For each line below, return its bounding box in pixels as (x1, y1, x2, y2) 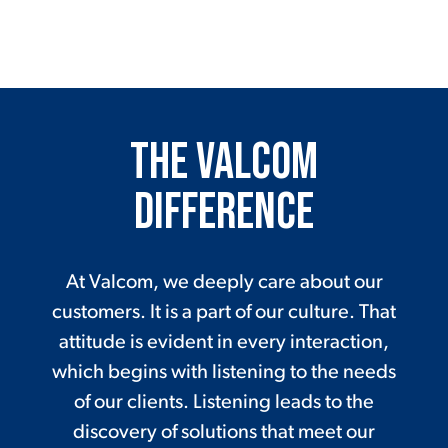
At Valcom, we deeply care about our (65, 273, 383, 294)
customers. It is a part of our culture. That (52, 303, 396, 324)
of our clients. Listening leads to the (74, 393, 374, 414)
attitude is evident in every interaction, (59, 333, 389, 354)
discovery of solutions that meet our (73, 423, 375, 444)
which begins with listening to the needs (52, 363, 396, 384)
